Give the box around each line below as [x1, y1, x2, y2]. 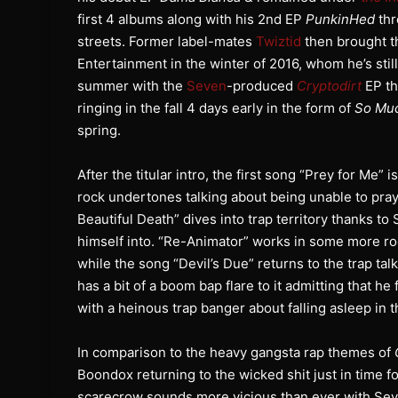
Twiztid [256, 32, 301, 50]
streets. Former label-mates [77, 32, 256, 50]
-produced [227, 76, 297, 94]
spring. [77, 121, 121, 139]
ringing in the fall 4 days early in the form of [77, 99, 354, 116]
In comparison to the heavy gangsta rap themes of [77, 343, 394, 361]
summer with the [77, 76, 187, 94]
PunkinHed [306, 10, 375, 28]
